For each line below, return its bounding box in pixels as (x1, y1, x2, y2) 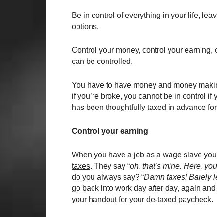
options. (72, 22, 99, 31)
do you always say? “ (72, 173, 144, 181)
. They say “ (90, 162, 130, 170)
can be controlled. (72, 57, 133, 65)
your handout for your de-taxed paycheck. (72, 195, 213, 203)
